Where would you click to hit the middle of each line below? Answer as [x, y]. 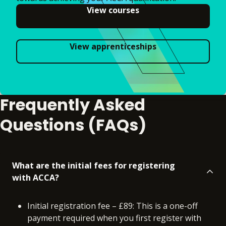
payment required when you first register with [114, 218]
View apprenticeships [113, 47]
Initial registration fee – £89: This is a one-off [112, 206]
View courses [113, 10]
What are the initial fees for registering [94, 166]
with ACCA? [36, 178]
